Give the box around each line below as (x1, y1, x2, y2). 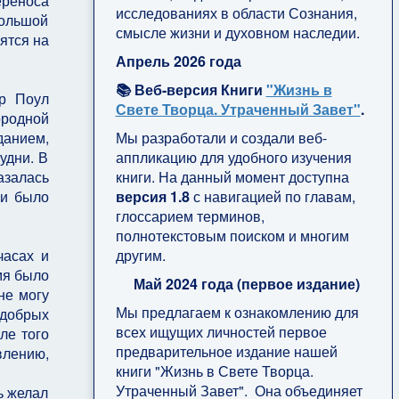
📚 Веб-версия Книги (115, 78, 266, 100)
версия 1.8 (115, 185, 190, 207)
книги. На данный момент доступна (115, 166, 349, 187)
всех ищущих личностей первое (115, 321, 327, 342)
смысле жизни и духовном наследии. (115, 21, 360, 43)
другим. (115, 244, 166, 265)
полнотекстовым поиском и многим (115, 224, 349, 246)
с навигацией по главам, (189, 185, 355, 207)
